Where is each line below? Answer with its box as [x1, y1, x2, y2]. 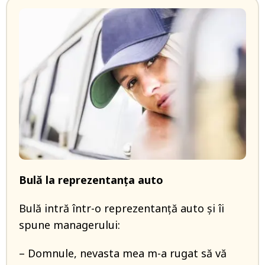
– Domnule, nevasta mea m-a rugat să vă [19, 246, 227, 260]
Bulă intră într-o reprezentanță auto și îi [19, 201, 224, 215]
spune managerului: [19, 218, 120, 232]
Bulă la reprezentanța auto [19, 173, 163, 187]
